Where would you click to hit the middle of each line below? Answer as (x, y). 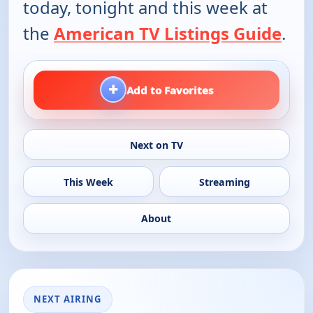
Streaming (225, 182)
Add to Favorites (170, 90)
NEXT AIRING (68, 299)
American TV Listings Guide (168, 33)
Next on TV (156, 145)
